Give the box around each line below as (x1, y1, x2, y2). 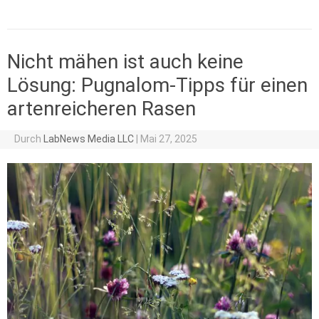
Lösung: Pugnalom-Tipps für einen (7, 73, 308, 97)
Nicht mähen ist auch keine (7, 49, 244, 73)
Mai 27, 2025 (140, 132, 197, 145)
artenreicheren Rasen (7, 96, 196, 120)
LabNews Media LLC (43, 132, 134, 145)
